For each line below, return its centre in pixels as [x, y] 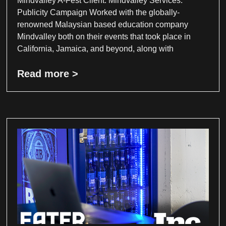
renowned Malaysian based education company [103, 24]
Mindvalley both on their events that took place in [104, 36]
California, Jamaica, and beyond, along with [96, 48]
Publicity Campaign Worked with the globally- [99, 12]
